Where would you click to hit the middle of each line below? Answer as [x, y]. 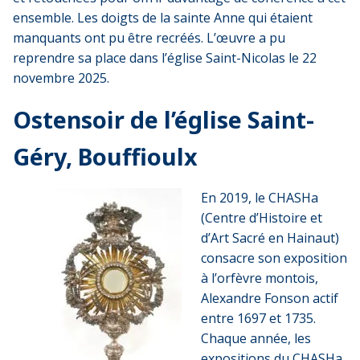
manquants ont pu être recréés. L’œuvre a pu [149, 37]
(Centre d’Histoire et [262, 217]
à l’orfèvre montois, [260, 278]
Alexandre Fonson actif [270, 298]
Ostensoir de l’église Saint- [164, 119]
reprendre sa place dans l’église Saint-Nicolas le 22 [165, 57]
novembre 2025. [61, 78]
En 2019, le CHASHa [260, 197]
